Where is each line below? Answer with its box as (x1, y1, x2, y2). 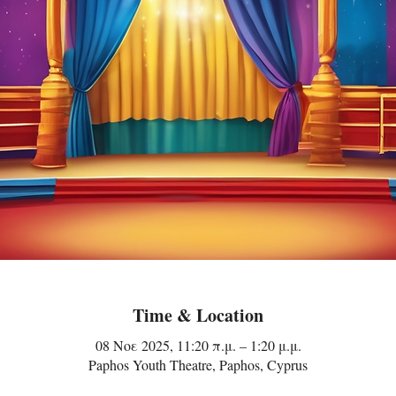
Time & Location (133, 301, 263, 328)
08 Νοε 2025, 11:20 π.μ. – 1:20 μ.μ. (95, 335, 301, 354)
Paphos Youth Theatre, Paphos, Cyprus (88, 354, 308, 374)
